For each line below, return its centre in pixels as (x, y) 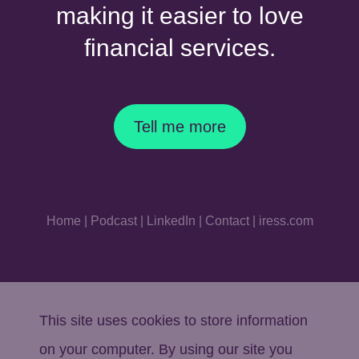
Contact (227, 221)
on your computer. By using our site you (165, 349)
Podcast (113, 221)
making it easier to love (179, 16)
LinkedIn (171, 221)
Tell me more (179, 127)
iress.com (286, 221)
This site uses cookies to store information (173, 321)
